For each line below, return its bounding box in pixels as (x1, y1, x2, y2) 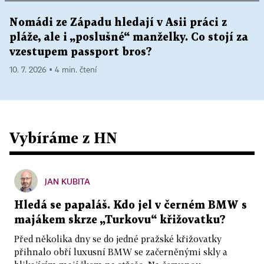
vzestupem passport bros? (9, 47, 152, 57)
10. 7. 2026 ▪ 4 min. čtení (9, 65, 97, 74)
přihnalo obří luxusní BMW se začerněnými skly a (14, 246, 227, 257)
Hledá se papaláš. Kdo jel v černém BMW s (14, 200, 247, 210)
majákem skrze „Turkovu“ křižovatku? (14, 214, 226, 225)
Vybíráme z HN (9, 128, 117, 146)
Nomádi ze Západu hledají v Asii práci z (9, 17, 227, 28)
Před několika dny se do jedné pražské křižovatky (14, 233, 222, 244)
